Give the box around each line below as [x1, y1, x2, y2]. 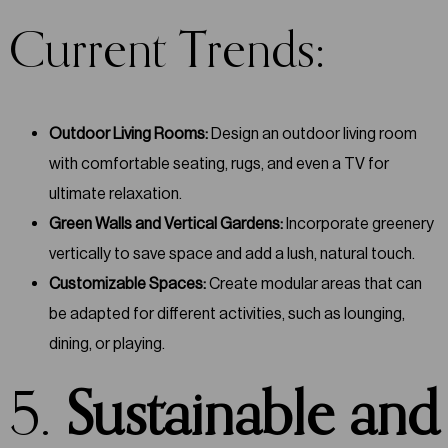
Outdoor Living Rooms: [48, 123, 208, 143]
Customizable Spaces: [48, 273, 206, 293]
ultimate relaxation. [48, 183, 182, 203]
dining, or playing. [48, 333, 165, 353]
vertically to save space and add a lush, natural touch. [48, 243, 415, 263]
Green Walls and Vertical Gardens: [48, 213, 283, 233]
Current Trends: [8, 27, 325, 78]
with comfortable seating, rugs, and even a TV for [48, 153, 389, 173]
